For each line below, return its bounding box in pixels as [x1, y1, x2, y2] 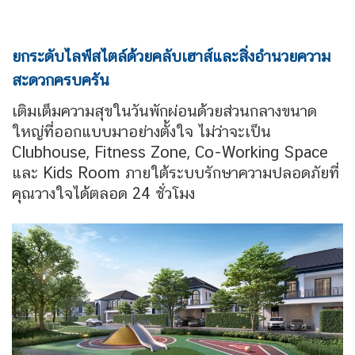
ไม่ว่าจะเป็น [198, 122, 271, 142]
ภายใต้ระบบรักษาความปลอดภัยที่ [125, 163, 339, 183]
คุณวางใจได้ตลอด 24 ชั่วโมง [12, 184, 195, 204]
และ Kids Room [12, 163, 125, 183]
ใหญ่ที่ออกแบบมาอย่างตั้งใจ [12, 122, 198, 142]
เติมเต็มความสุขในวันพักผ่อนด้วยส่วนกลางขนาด [12, 101, 317, 121]
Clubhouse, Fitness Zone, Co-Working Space [12, 143, 328, 162]
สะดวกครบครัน [12, 71, 109, 90]
